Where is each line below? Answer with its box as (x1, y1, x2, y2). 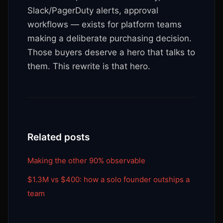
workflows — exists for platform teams (27, 19, 182, 29)
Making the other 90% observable (27, 156, 145, 165)
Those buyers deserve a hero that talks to (27, 47, 195, 57)
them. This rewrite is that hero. (27, 61, 150, 71)
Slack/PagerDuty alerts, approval (27, 5, 158, 15)
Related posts (27, 131, 90, 143)
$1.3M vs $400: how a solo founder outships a (27, 175, 190, 184)
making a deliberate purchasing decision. (27, 33, 192, 43)
